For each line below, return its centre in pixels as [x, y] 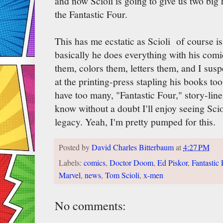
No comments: [90, 205]
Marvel [70, 175]
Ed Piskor [172, 163]
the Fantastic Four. [91, 14]
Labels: [71, 163]
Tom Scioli [122, 175]
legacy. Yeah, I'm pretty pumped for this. [135, 121]
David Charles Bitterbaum [133, 148]
